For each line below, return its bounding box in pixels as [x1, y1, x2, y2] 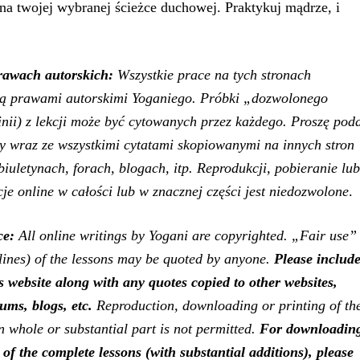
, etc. [63, 297, 92, 313]
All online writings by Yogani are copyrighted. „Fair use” [18, 227, 357, 243]
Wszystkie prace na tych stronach [113, 67, 311, 83]
